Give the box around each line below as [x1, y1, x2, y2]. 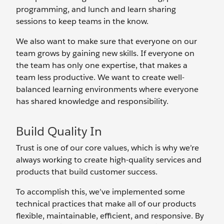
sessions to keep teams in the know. [16, 16, 148, 26]
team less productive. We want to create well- [16, 72, 184, 82]
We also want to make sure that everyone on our [16, 36, 197, 46]
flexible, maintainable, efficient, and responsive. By [16, 210, 204, 221]
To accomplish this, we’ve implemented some [16, 186, 185, 197]
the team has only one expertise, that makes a [16, 60, 187, 70]
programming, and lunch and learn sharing [16, 4, 176, 14]
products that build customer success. [16, 166, 161, 177]
